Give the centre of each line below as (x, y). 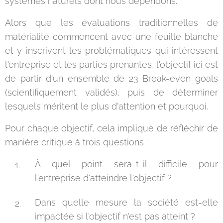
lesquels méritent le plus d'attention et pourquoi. (107, 106)
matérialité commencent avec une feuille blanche (111, 37)
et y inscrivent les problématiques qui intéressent (111, 51)
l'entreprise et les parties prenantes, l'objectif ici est (111, 64)
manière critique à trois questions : (76, 142)
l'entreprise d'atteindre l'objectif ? (103, 178)
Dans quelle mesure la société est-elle (126, 202)
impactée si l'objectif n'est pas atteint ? (115, 216)
